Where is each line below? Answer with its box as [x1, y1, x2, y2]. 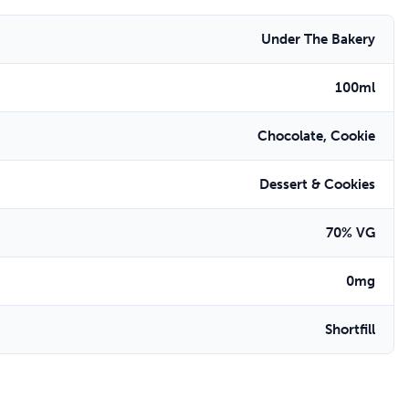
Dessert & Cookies [259, 176, 375, 193]
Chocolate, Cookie [257, 128, 375, 144]
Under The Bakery [261, 31, 375, 47]
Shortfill [325, 321, 375, 338]
